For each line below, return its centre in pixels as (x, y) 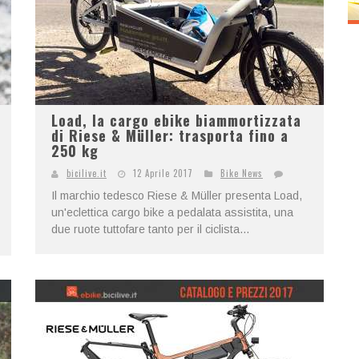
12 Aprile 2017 (163, 173)
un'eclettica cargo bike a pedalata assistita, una (172, 212)
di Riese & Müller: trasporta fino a (170, 135)
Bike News (242, 173)
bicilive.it (87, 173)
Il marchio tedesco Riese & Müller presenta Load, (177, 196)
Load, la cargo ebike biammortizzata (176, 120)
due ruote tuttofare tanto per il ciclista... (150, 229)
